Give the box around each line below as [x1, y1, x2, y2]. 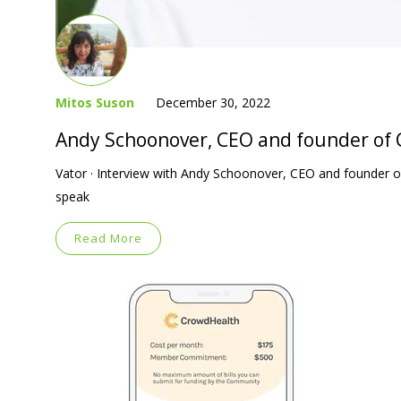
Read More [74, 229, 142, 246]
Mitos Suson [55, 93, 134, 111]
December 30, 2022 [156, 93, 270, 111]
